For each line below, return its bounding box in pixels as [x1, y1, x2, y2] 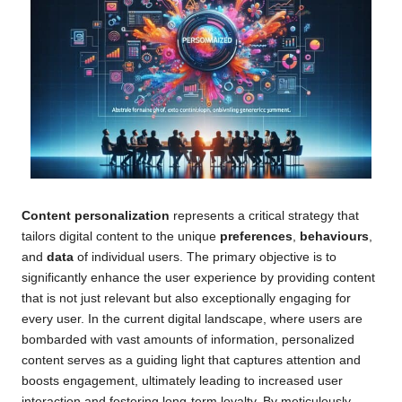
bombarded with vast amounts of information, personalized [22, 333, 354, 347]
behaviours [300, 230, 369, 244]
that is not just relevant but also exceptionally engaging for [22, 292, 351, 306]
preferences [220, 230, 293, 244]
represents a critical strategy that [170, 209, 359, 223]
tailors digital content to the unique [22, 230, 220, 244]
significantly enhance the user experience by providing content [22, 271, 375, 285]
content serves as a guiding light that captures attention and [22, 354, 361, 368]
